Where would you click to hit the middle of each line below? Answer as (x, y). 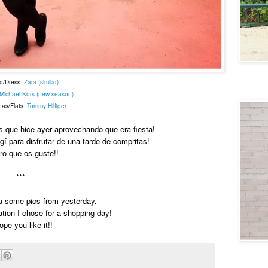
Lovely (248, 89)
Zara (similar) (40, 82)
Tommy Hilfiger (46, 106)
